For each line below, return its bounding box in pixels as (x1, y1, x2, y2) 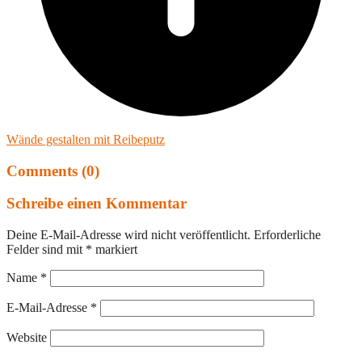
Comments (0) (6, 162, 99, 179)
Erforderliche (254, 228, 321, 242)
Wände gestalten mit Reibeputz (6, 132, 165, 146)
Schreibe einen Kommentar (6, 195, 187, 213)
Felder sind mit (6, 242, 86, 257)
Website (6, 330, 47, 345)
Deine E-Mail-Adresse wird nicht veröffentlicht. (6, 228, 250, 242)
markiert (92, 242, 137, 257)
